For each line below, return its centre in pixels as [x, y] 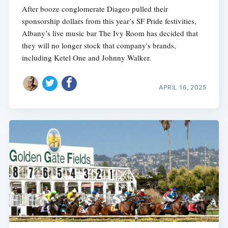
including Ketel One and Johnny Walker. [86, 57]
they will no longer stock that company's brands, [99, 45]
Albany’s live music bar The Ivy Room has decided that [110, 33]
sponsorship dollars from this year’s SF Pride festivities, [109, 21]
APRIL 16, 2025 [183, 88]
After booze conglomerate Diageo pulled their [95, 8]
